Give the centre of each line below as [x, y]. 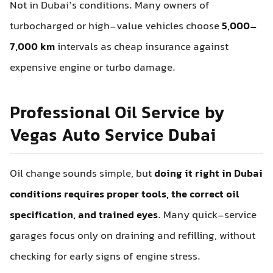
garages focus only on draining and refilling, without [133, 237]
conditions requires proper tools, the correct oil [125, 195]
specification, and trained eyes [84, 216]
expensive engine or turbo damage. [93, 68]
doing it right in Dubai [208, 175]
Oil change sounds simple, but [82, 175]
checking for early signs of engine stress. [105, 257]
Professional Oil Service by [117, 114]
